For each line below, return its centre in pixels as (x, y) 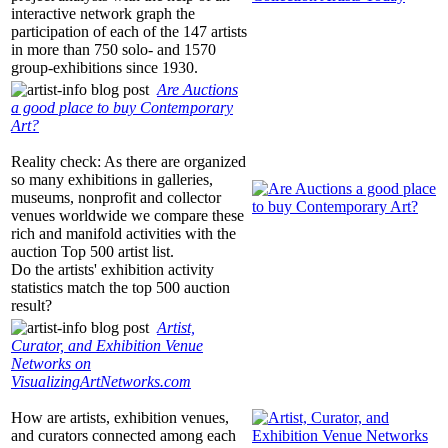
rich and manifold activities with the (123, 234)
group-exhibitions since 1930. (104, 68)
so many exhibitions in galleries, (112, 180)
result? (31, 306)
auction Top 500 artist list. (92, 252)
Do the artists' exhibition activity (112, 270)
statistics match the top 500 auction (120, 288)
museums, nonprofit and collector (116, 198)
